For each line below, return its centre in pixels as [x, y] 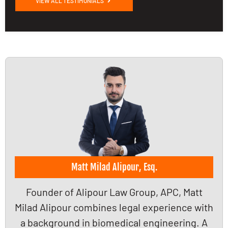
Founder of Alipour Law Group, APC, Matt [114, 192]
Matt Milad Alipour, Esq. [114, 167]
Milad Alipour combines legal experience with [114, 207]
